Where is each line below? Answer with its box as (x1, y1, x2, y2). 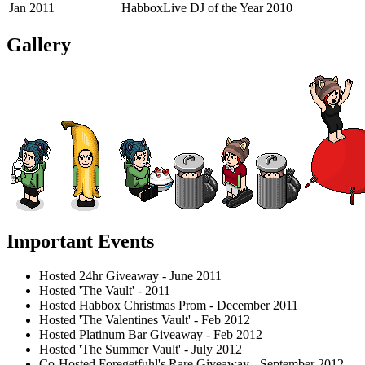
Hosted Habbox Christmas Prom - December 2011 (39, 297, 298, 312)
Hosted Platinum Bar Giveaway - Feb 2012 (39, 327, 262, 341)
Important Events (7, 231, 154, 253)
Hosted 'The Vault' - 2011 (39, 283, 170, 297)
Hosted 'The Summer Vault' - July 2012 (39, 341, 242, 356)
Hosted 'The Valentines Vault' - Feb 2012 (39, 312, 250, 327)
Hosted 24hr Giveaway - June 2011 (39, 268, 222, 283)
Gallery (7, 34, 71, 56)
